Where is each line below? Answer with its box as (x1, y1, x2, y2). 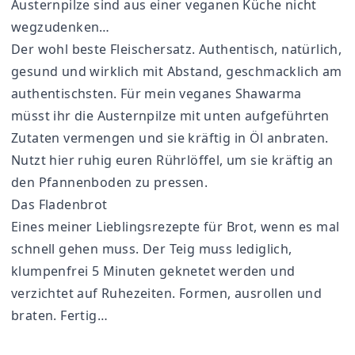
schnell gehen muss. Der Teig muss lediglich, (11, 240, 292, 258)
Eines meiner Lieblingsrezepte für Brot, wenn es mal (11, 218, 340, 235)
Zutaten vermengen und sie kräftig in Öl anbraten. (11, 129, 329, 147)
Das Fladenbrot (11, 196, 108, 213)
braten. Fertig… (11, 307, 109, 324)
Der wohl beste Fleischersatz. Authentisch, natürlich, (11, 40, 342, 58)
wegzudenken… (11, 18, 110, 36)
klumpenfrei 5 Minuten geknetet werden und (11, 262, 296, 280)
